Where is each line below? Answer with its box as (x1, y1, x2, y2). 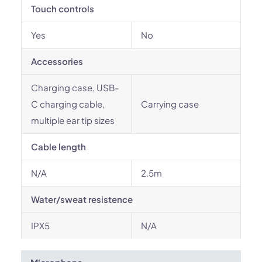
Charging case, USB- (31, 82, 119, 93)
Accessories (31, 56, 83, 67)
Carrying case (141, 98, 199, 109)
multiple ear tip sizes (31, 115, 115, 126)
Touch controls (31, 3, 94, 14)
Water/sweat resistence (31, 194, 133, 205)
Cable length (31, 141, 86, 152)
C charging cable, (31, 98, 105, 109)
